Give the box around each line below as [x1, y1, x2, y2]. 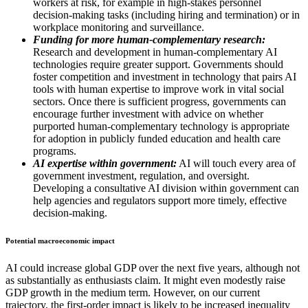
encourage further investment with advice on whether [33, 107, 263, 120]
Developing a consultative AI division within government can [33, 181, 299, 194]
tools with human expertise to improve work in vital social [33, 82, 284, 95]
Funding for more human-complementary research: [33, 33, 265, 45]
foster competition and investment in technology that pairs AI [33, 70, 296, 82]
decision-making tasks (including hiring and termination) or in [33, 8, 300, 21]
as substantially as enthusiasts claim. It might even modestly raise [5, 274, 285, 286]
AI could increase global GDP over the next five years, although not [5, 261, 300, 274]
